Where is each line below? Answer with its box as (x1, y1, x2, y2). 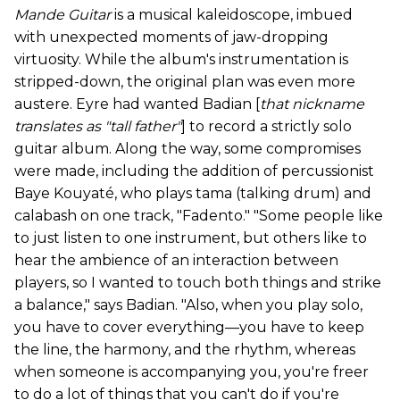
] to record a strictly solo (181, 118, 352, 136)
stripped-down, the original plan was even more (14, 73, 355, 91)
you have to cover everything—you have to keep (14, 319, 364, 337)
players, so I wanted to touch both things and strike (14, 274, 381, 292)
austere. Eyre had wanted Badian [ (14, 96, 260, 113)
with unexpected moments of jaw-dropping (14, 29, 329, 46)
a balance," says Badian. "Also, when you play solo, (14, 296, 362, 314)
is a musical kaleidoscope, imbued (111, 6, 353, 24)
